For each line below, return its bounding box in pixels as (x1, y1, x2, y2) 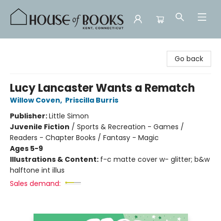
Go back (175, 54, 203, 64)
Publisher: (10, 111, 49, 121)
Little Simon (49, 111, 89, 121)
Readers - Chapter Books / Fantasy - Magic (10, 133, 159, 143)
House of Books (7, 43, 60, 53)
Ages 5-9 (10, 144, 43, 153)
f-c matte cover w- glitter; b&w (100, 154, 210, 164)
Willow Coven (10, 95, 60, 105)
